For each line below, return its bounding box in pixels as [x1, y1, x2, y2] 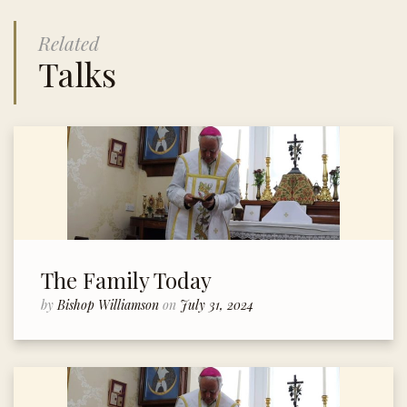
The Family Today [41, 264, 212, 294]
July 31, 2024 [180, 296, 253, 314]
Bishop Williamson [57, 296, 163, 314]
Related [38, 29, 99, 55]
